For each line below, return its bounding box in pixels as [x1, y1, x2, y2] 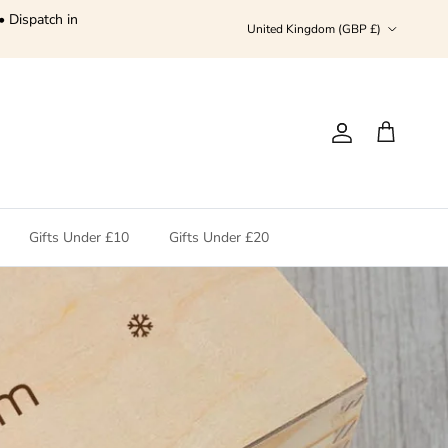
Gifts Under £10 [29, 228, 129, 248]
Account [352, 132, 398, 149]
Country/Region [246, 10, 330, 27]
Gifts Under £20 [169, 228, 269, 248]
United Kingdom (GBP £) [247, 21, 381, 38]
